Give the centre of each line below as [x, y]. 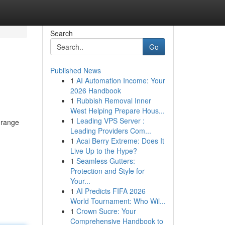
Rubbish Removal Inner [114, 100]
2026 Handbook [95, 90]
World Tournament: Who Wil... [118, 201]
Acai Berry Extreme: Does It [120, 141]
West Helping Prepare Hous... [117, 110]
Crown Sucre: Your [106, 211]
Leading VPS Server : [110, 121]
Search [61, 33]
